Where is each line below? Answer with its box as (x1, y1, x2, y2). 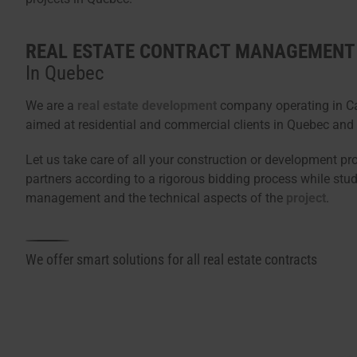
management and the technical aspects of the (25, 190, 286, 206)
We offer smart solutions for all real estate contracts (25, 251, 317, 269)
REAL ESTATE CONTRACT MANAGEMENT (25, 40, 355, 64)
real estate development (77, 98, 217, 114)
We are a (25, 98, 77, 114)
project (286, 190, 326, 206)
